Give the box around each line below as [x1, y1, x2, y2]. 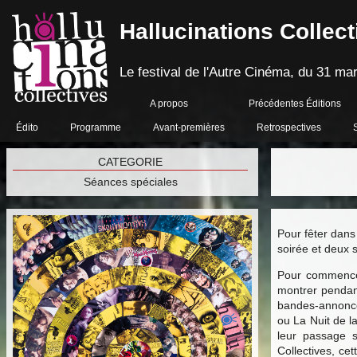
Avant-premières [153, 122, 225, 133]
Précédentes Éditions [249, 98, 342, 109]
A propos [150, 98, 189, 109]
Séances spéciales [83, 175, 178, 188]
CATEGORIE [98, 155, 163, 168]
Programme [70, 122, 121, 133]
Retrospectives [257, 122, 321, 133]
